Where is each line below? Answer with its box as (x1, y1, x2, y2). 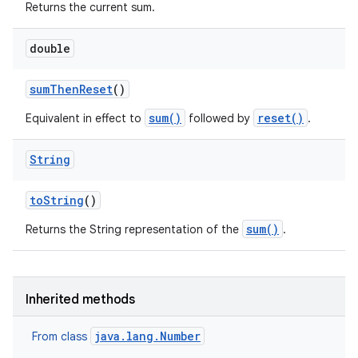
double (30, 41, 70, 56)
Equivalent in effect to (26, 111, 145, 125)
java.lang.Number (94, 328, 201, 344)
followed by (185, 111, 253, 125)
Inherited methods (26, 292, 135, 308)
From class (32, 329, 90, 344)
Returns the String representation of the (26, 222, 242, 237)
